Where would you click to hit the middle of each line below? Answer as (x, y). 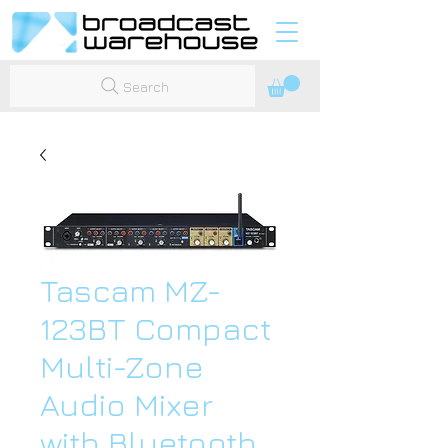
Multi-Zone (122, 366)
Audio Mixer (126, 404)
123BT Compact (155, 328)
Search (145, 86)
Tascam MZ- (130, 290)
